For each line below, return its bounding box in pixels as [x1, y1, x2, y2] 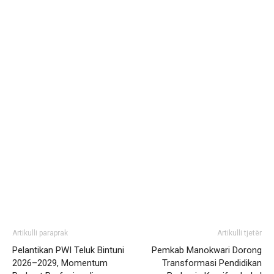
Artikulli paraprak [12, 229, 68, 237]
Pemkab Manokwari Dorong [152, 245, 262, 256]
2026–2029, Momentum [12, 257, 108, 268]
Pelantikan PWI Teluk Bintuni [12, 245, 124, 256]
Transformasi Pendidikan [162, 257, 262, 268]
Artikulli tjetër [217, 229, 262, 237]
